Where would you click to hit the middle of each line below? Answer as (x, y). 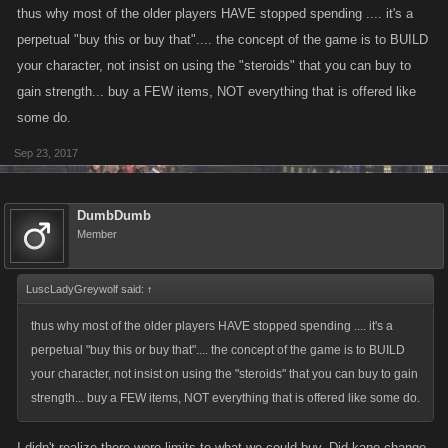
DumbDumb (114, 215)
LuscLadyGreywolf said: (86, 289)
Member (97, 234)
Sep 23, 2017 (46, 153)
